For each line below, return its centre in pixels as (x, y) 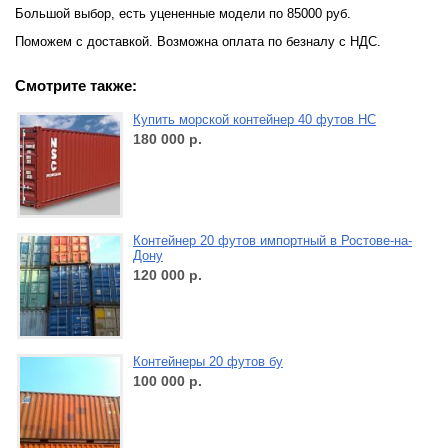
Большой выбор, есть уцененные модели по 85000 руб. (183, 13)
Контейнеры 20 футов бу (208, 362)
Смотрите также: (76, 86)
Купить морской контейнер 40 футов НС (254, 120)
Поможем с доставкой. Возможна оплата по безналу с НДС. (198, 41)
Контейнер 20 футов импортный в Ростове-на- (272, 241)
